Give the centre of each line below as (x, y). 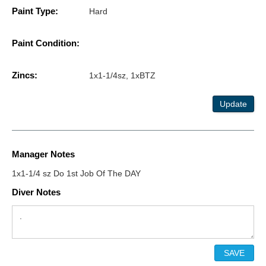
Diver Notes (36, 192)
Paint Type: (35, 11)
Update (233, 104)
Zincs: (25, 75)
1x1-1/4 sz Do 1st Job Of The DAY (76, 174)
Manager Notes (43, 154)
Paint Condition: (46, 43)
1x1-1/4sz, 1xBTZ (122, 76)
